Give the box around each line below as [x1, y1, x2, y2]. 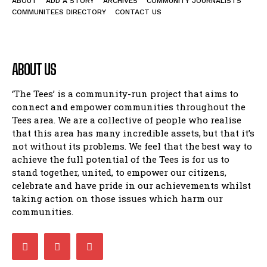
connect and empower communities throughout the [12, 101, 246, 113]
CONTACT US [115, 8, 162, 17]
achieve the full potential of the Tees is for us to [12, 153, 229, 166]
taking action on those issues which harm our [12, 193, 223, 205]
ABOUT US [12, 61, 56, 79]
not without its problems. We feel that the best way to [12, 140, 252, 153]
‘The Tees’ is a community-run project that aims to [12, 88, 238, 100]
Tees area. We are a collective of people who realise [12, 114, 241, 126]
